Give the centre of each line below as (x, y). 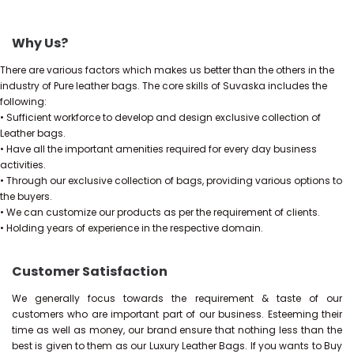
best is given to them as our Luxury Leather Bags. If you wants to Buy (177, 345)
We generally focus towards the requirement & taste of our (177, 298)
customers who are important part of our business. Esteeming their (177, 314)
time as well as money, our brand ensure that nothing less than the (177, 330)
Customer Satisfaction (90, 271)
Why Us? (40, 43)
